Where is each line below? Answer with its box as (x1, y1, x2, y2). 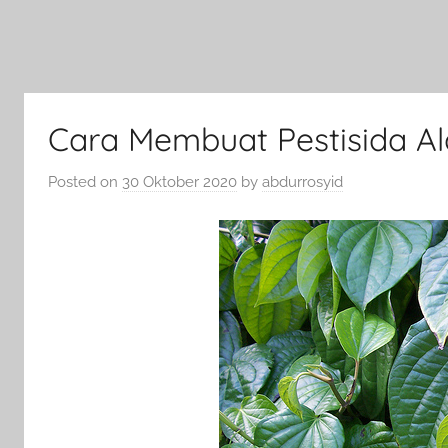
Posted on (48, 172, 122, 191)
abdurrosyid (262, 172, 343, 191)
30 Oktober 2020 (122, 172, 237, 191)
